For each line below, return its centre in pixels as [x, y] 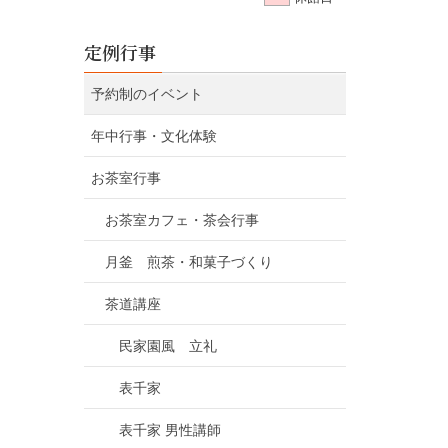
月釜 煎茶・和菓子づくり [202, 261]
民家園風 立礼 [167, 345]
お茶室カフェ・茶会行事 [181, 219]
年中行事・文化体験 [153, 135]
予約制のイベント [146, 93]
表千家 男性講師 [169, 429]
